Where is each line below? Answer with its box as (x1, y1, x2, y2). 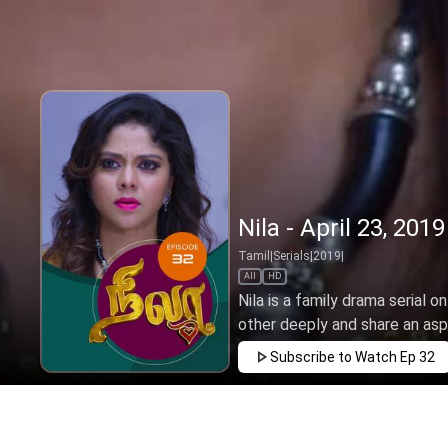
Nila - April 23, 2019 (238, 214, 445, 242)
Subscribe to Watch (270, 349, 397, 365)
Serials (273, 249, 310, 263)
